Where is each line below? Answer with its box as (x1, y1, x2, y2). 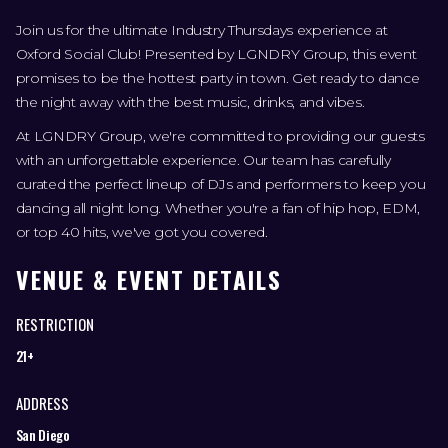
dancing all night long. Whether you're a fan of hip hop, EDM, (15, 199, 420, 218)
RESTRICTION (15, 313, 94, 336)
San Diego (15, 424, 70, 446)
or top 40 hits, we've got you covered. (15, 223, 268, 242)
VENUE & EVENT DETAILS (15, 262, 282, 298)
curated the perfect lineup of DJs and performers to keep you (15, 175, 426, 194)
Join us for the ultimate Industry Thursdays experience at (15, 21, 388, 40)
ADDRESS (15, 392, 69, 415)
